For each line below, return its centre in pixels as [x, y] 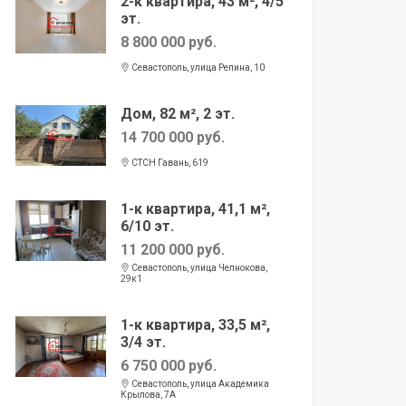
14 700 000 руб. [173, 137]
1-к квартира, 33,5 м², [195, 325]
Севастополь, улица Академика [199, 384]
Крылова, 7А [148, 395]
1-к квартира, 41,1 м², [195, 209]
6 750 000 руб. [169, 366]
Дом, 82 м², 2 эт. [178, 114]
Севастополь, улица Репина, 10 [197, 68]
